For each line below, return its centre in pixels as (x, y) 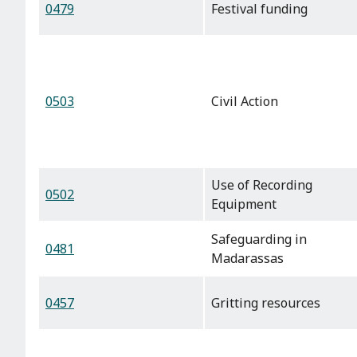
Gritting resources (266, 303)
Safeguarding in (259, 239)
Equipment (244, 204)
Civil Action (245, 102)
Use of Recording (262, 185)
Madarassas (247, 259)
